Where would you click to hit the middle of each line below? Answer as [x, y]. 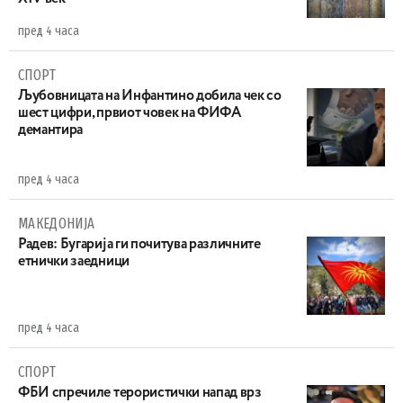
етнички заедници [74, 262]
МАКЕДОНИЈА [57, 224]
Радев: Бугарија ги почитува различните [139, 245]
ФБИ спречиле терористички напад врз [140, 393]
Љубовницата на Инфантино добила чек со [150, 96]
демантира [51, 130]
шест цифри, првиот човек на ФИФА [130, 113]
